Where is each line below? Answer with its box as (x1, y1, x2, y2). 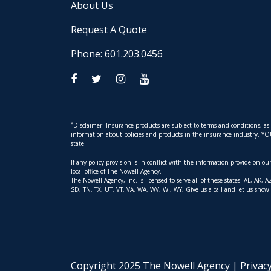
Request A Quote (71, 22, 147, 36)
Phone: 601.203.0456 (71, 47, 163, 60)
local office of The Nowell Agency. (71, 166, 162, 175)
